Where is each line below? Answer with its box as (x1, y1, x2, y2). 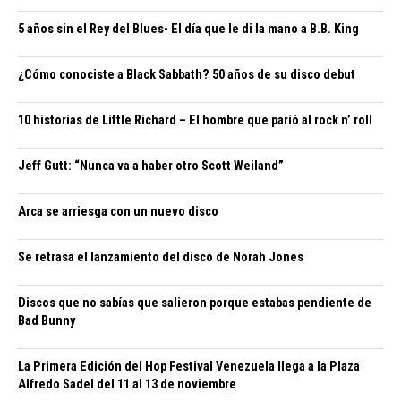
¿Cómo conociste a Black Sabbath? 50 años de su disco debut (18, 66, 355, 82)
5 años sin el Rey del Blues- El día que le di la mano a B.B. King (18, 21, 359, 37)
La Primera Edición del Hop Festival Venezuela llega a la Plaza (18, 358, 360, 374)
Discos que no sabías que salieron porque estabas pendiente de (18, 294, 371, 311)
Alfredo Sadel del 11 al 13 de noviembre (18, 376, 236, 392)
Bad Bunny (18, 312, 75, 328)
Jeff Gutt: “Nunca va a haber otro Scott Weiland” (18, 158, 284, 174)
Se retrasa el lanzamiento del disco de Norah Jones (18, 249, 303, 265)
